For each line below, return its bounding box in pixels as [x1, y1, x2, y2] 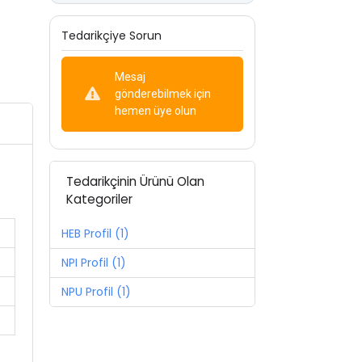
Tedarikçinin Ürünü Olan [66, 172, 205, 190]
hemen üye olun [114, 103, 196, 117]
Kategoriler [66, 190, 133, 208]
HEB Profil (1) [61, 225, 129, 242]
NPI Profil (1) [61, 254, 126, 271]
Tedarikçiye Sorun [61, 27, 162, 44]
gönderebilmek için [114, 86, 211, 100]
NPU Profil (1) [61, 283, 131, 300]
